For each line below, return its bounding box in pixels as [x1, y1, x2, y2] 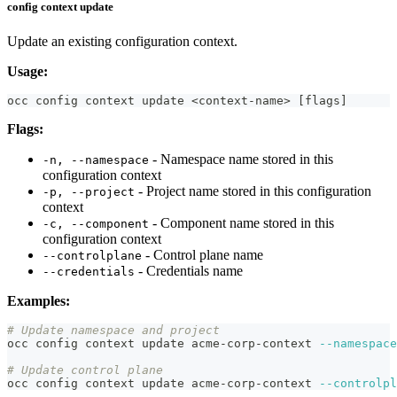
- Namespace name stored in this [149, 152, 333, 167]
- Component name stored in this [149, 215, 334, 231]
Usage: [7, 64, 48, 80]
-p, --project [43, 185, 135, 199]
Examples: [7, 293, 70, 309]
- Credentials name [135, 263, 243, 279]
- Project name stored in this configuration [135, 183, 371, 199]
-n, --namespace [43, 153, 149, 167]
